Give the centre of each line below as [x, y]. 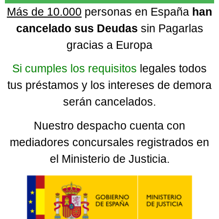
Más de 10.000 [44, 12]
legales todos [172, 69]
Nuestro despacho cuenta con [109, 125]
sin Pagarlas [172, 29]
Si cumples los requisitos [75, 69]
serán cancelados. [109, 102]
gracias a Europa [109, 45]
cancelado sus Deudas [78, 29]
